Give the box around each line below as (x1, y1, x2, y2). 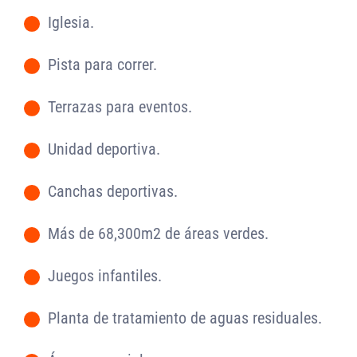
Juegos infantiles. (48, 265, 162, 285)
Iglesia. (48, 12, 94, 32)
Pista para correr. (48, 54, 157, 74)
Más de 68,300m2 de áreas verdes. (48, 223, 269, 243)
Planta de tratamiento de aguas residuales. (48, 308, 322, 328)
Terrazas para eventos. (48, 96, 192, 116)
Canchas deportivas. (48, 181, 178, 201)
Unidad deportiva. (48, 139, 160, 159)
